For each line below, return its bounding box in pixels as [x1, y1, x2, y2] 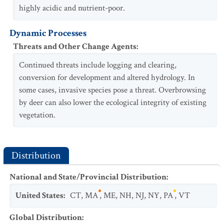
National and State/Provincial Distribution [9, 171, 166, 182]
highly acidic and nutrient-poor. [19, 2, 125, 13]
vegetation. [19, 109, 55, 120]
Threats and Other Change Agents [13, 41, 136, 52]
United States [15, 190, 63, 201]
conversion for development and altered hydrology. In [19, 72, 195, 83]
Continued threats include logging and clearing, [19, 59, 176, 70]
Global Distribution [9, 212, 82, 223]
